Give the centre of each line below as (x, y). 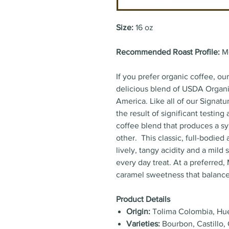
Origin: (138, 211)
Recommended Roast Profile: (169, 52)
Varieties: (143, 224)
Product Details (143, 199)
